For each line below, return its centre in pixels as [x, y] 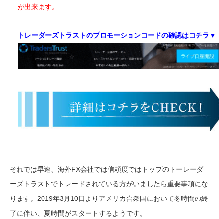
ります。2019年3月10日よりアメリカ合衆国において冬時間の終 [109, 198]
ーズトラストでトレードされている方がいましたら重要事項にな [109, 184]
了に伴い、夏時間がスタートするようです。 [78, 213]
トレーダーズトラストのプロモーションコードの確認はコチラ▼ [117, 35]
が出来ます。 [38, 7]
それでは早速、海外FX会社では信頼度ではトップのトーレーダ [107, 169]
